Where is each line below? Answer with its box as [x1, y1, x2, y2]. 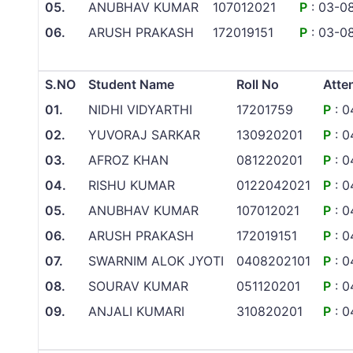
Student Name [88, 76, 174, 93]
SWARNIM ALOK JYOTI [88, 253, 224, 269]
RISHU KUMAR [88, 177, 175, 194]
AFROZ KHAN [88, 152, 169, 169]
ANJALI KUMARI [88, 303, 184, 320]
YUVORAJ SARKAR [88, 127, 200, 143]
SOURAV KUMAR [88, 278, 188, 295]
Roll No [236, 76, 279, 93]
